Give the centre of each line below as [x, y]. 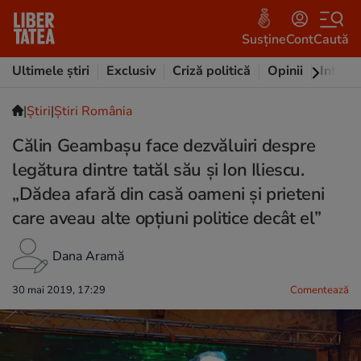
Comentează [320, 290]
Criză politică [212, 71]
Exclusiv [131, 71]
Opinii [285, 71]
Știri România [93, 111]
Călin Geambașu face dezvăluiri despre [164, 146]
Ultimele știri [51, 71]
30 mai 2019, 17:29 [59, 290]
